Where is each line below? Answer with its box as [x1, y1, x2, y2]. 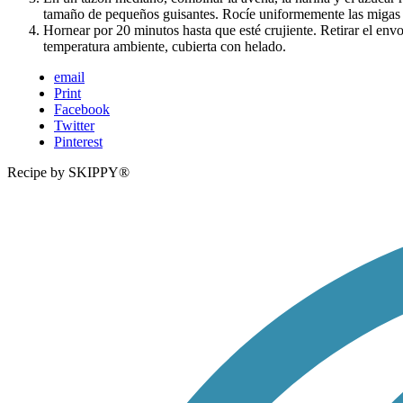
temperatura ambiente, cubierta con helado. [43, 39, 286, 55]
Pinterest [54, 134, 103, 150]
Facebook [54, 102, 110, 118]
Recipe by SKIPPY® [7, 165, 130, 181]
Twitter [54, 118, 94, 134]
